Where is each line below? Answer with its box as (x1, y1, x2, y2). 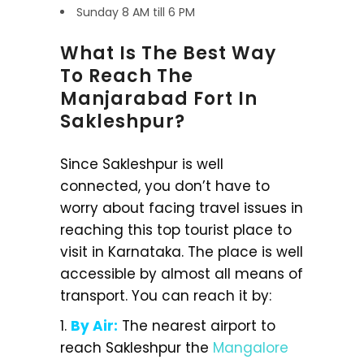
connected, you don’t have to (60, 175, 270, 196)
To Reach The (60, 63, 193, 89)
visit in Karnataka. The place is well (60, 241, 303, 262)
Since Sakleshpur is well (60, 154, 223, 174)
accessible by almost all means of (60, 263, 303, 284)
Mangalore (213, 337, 288, 357)
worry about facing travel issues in (60, 197, 303, 218)
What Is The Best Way (60, 40, 276, 66)
